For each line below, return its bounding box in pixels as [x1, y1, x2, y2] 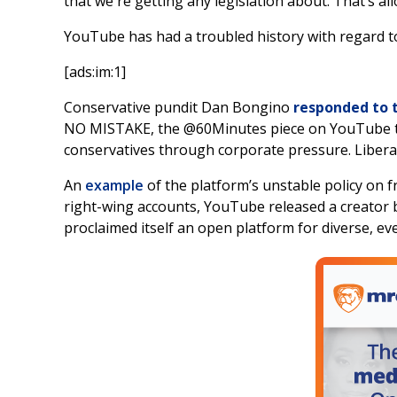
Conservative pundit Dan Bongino [64, 97, 293, 117]
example [85, 175, 144, 195]
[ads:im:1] [64, 62, 126, 82]
